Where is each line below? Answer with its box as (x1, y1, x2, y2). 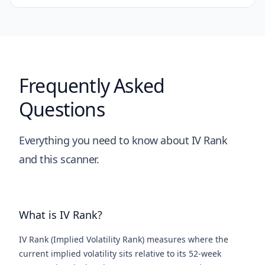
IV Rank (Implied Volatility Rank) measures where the (19, 234, 228, 245)
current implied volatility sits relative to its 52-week (19, 248, 221, 259)
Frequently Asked (19, 73, 165, 98)
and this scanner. (19, 152, 99, 166)
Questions (19, 96, 105, 122)
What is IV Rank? (19, 208, 102, 222)
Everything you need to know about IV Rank (19, 133, 228, 147)
